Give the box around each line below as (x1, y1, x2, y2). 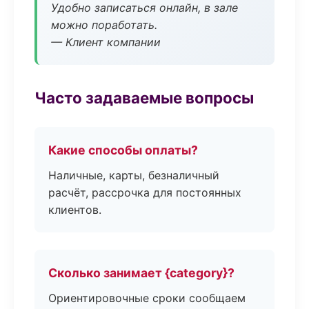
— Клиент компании (51, 35, 161, 49)
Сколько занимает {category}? (48, 266, 235, 280)
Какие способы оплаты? (48, 143, 198, 157)
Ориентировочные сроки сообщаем (48, 291, 246, 305)
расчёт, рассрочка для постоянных (48, 186, 241, 199)
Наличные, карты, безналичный (48, 168, 219, 182)
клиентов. (48, 203, 101, 217)
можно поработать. (51, 18, 157, 32)
